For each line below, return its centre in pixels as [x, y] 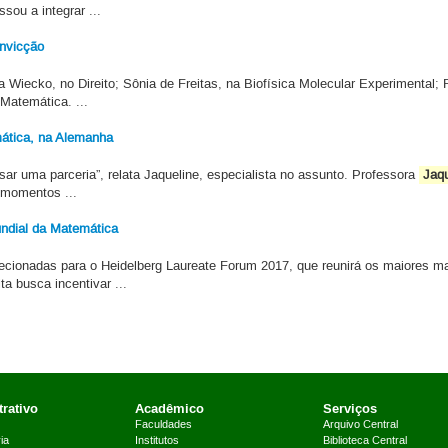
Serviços [349, 408]
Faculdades [163, 424]
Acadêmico [169, 408]
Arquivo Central [360, 424]
